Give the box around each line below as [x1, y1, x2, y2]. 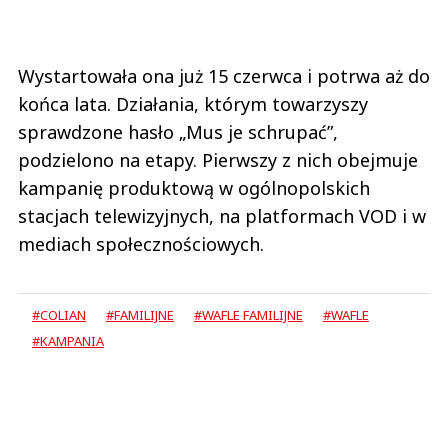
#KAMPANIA [32, 332, 104, 351]
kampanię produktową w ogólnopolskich [18, 176, 370, 201]
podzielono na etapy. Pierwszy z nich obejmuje [18, 148, 418, 173]
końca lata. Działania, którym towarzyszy [18, 92, 368, 117]
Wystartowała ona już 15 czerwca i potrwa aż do [18, 64, 430, 89]
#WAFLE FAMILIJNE [194, 306, 303, 325]
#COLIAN [32, 306, 86, 325]
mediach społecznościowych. [18, 232, 264, 257]
